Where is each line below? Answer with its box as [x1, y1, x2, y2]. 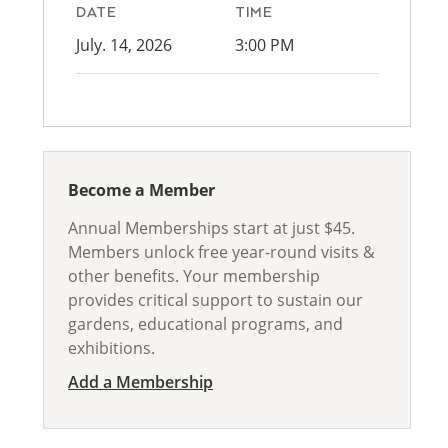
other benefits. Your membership [68, 265, 320, 287]
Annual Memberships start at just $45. [68, 217, 355, 239]
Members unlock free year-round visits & [68, 241, 375, 263]
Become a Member [68, 179, 215, 201]
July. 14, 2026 [76, 34, 172, 56]
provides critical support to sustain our [68, 289, 363, 311]
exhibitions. [68, 337, 155, 359]
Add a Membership [68, 371, 213, 393]
